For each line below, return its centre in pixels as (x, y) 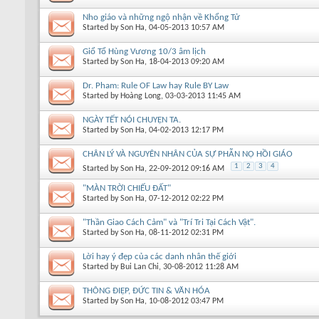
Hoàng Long (141, 96)
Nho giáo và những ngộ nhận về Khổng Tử (161, 17)
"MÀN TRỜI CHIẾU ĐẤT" (127, 188)
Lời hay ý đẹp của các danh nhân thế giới (159, 256)
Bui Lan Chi (140, 267)
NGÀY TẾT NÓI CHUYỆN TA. (132, 120)
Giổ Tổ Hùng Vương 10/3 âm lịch (144, 51)
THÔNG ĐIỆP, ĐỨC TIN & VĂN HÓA (146, 291)
